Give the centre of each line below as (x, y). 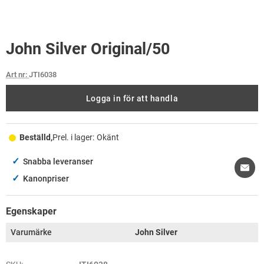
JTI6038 (43, 75)
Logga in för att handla (132, 98)
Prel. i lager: (73, 138)
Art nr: (17, 75)
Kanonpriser (46, 179)
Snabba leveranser (58, 162)
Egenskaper (31, 211)
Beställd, (36, 138)
